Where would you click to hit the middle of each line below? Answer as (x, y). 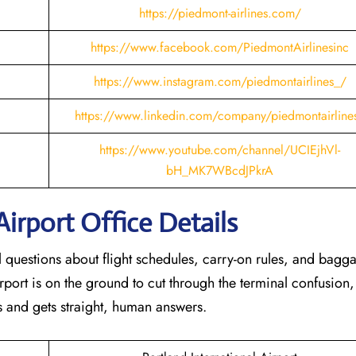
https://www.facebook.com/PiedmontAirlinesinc (220, 47)
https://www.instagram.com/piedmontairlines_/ (220, 81)
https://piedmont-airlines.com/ (220, 13)
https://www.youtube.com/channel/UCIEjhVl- (220, 149)
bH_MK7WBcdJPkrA (220, 170)
